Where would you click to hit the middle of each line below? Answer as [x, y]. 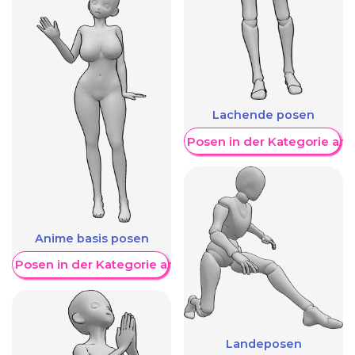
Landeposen [263, 344]
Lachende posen [263, 115]
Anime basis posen [92, 238]
